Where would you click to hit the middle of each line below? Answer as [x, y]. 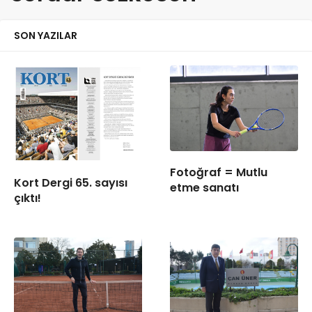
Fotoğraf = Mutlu [219, 172]
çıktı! [28, 198]
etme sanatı [204, 187]
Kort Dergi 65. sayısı [71, 183]
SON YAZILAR [46, 36]
